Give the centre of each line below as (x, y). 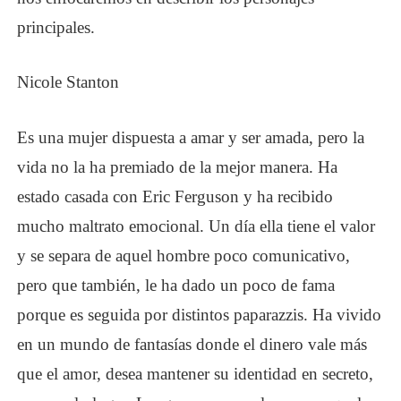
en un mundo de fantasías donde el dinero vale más (192, 344)
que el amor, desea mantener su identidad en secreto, (196, 373)
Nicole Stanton (68, 82)
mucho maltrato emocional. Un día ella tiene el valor (196, 226)
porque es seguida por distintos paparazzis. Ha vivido (200, 314)
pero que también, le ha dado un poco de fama (176, 285)
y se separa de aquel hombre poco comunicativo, (184, 255)
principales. (56, 27)
